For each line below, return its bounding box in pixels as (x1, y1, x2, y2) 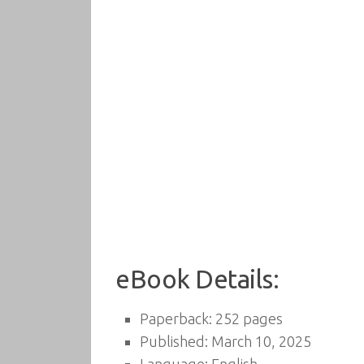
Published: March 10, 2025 (140, 333, 311, 349)
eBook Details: (115, 265, 279, 293)
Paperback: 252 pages (140, 310, 283, 327)
